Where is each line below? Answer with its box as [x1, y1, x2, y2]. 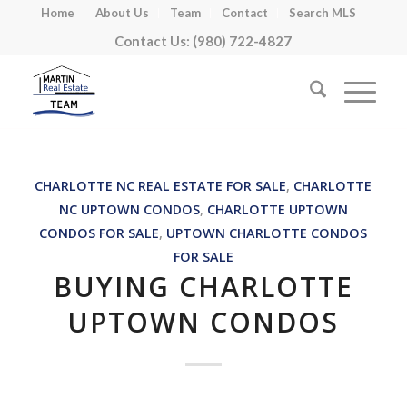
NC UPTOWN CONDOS [58, 201, 200, 218]
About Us [95, 5, 150, 20]
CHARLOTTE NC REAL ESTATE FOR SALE [35, 177, 287, 194]
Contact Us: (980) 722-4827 [114, 33, 293, 49]
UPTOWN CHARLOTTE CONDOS [166, 224, 368, 242]
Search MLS [289, 5, 357, 20]
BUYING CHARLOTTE [53, 268, 353, 305]
